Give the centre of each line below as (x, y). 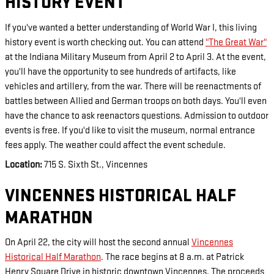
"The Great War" (236, 42)
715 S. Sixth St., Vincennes (95, 165)
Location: (24, 165)
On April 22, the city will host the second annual (98, 243)
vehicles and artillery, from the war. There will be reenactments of (133, 86)
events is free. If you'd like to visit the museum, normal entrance (130, 130)
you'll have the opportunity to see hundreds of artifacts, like (120, 72)
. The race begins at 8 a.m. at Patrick (172, 257)
